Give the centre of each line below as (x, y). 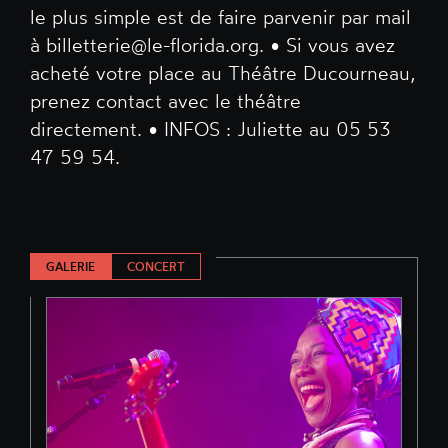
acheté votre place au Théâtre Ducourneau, (222, 73)
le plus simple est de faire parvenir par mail (220, 17)
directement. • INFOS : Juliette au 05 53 (210, 129)
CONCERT (156, 267)
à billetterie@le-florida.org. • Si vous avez (212, 45)
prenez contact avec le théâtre (165, 101)
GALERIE (70, 267)
